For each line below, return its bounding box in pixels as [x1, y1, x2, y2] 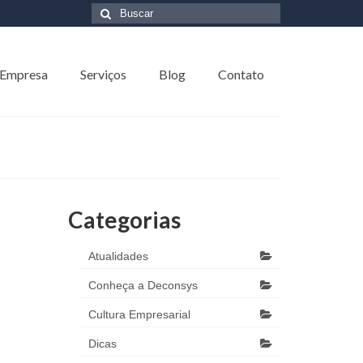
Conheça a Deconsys [88, 279, 198, 292]
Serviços [79, 66, 126, 82]
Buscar [91, 6, 130, 19]
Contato [217, 66, 264, 82]
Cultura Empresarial [88, 308, 190, 321]
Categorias [67, 206, 181, 233]
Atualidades [88, 250, 148, 263]
